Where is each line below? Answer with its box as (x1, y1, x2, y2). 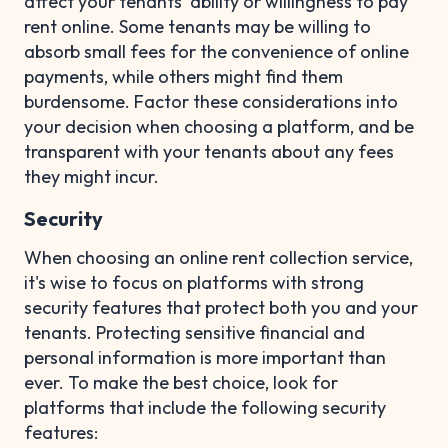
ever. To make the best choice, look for (24, 370, 338, 394)
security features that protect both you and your (24, 295, 418, 319)
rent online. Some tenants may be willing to (24, 14, 371, 38)
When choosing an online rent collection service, (24, 245, 413, 269)
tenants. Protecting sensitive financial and (24, 320, 365, 344)
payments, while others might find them (24, 64, 343, 88)
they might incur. (24, 164, 159, 188)
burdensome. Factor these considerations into (24, 89, 398, 113)
